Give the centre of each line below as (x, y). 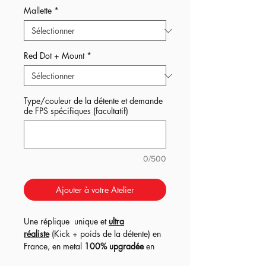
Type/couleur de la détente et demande (93, 101)
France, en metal (54, 246)
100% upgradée (114, 246)
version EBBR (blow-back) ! (73, 259)
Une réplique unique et (66, 221)
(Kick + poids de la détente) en (105, 234)
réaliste (37, 234)
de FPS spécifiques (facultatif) (76, 111)
